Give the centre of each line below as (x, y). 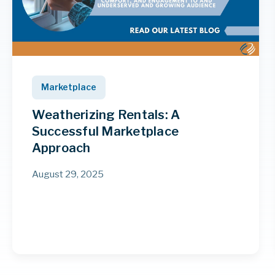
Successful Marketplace (105, 132)
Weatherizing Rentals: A (106, 115)
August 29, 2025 (68, 174)
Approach (61, 148)
